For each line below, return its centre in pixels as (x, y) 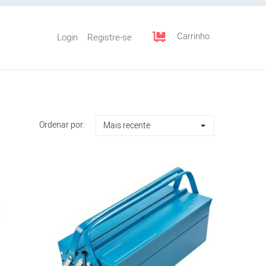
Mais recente (127, 126)
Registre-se (110, 37)
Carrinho (193, 36)
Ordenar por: (62, 125)
